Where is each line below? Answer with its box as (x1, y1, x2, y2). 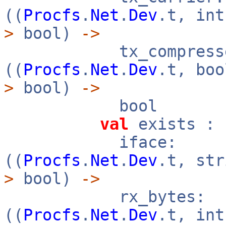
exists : (129, 115, 215, 133)
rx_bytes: (4, 188, 205, 206)
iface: (4, 133, 177, 151)
